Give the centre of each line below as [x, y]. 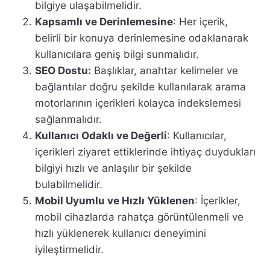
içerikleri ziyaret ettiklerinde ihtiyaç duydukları [145, 152]
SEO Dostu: [63, 70]
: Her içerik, [200, 21]
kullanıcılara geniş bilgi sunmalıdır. [117, 54]
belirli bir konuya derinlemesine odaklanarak [142, 38]
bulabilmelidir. [69, 184]
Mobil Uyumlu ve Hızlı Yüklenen [115, 200]
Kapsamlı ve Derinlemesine [104, 21]
